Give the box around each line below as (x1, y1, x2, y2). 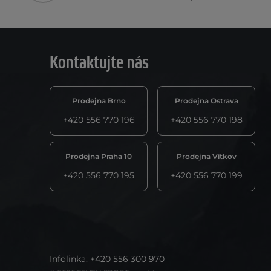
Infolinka (50, 253, 86, 265)
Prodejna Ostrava (174, 96, 238, 106)
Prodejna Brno (71, 96, 126, 106)
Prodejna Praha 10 (65, 152, 132, 162)
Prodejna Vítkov (176, 152, 237, 162)
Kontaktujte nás (50, 51, 149, 75)
